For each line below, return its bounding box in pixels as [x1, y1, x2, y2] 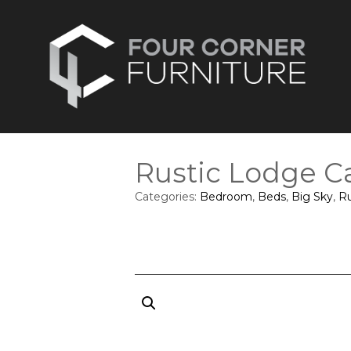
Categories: [135, 190, 200, 204]
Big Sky [291, 190, 333, 204]
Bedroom [200, 190, 252, 204]
